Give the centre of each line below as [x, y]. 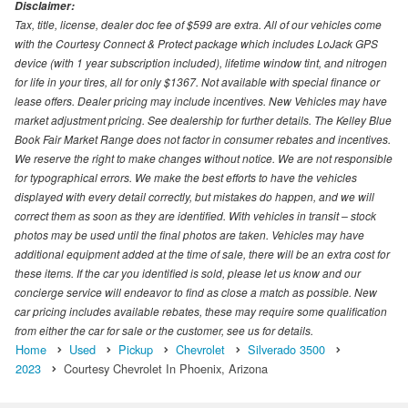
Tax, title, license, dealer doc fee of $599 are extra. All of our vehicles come [198, 24]
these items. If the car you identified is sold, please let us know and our [188, 272]
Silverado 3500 [286, 349]
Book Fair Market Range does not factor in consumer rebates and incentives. [203, 138]
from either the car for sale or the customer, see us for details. [164, 330]
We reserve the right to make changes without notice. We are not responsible [204, 158]
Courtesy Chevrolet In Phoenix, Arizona [166, 368]
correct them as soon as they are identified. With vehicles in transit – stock [195, 215]
